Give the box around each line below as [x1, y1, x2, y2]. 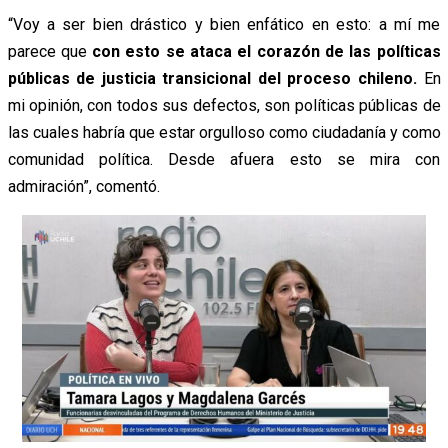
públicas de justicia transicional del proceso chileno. [7, 68, 417, 88]
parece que [7, 41, 87, 61]
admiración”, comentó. [7, 176, 160, 196]
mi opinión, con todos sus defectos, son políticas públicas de [7, 95, 441, 115]
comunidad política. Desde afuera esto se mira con [7, 149, 441, 169]
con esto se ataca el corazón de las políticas [86, 41, 441, 61]
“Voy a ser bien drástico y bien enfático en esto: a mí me [7, 14, 441, 34]
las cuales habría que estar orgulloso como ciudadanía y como [7, 122, 441, 142]
